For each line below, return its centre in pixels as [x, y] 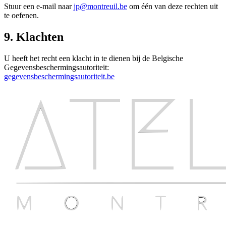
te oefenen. [21, 16]
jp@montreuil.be [100, 7]
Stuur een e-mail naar [38, 7]
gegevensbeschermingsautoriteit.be [59, 77]
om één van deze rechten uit [174, 7]
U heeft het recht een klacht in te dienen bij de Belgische [94, 59]
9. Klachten [34, 37]
